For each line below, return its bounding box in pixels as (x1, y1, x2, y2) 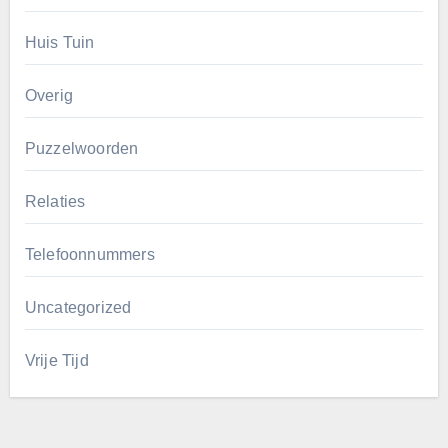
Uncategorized (24, 299, 132, 317)
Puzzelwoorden (24, 140, 139, 158)
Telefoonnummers (24, 246, 155, 264)
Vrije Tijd (24, 352, 89, 370)
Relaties (24, 193, 86, 211)
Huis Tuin (24, 34, 95, 52)
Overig (24, 87, 73, 105)
